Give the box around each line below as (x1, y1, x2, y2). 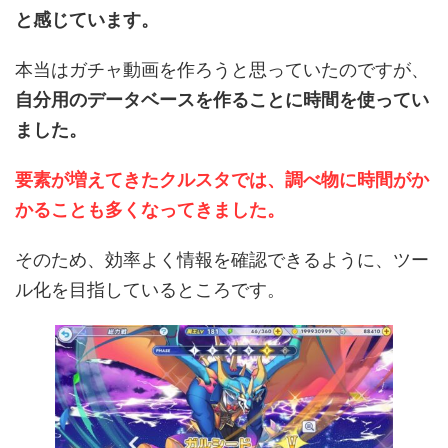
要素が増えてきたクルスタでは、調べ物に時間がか (15, 169, 429, 191)
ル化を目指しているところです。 (15, 279, 285, 301)
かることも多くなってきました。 (15, 199, 285, 221)
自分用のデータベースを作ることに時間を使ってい (15, 89, 429, 111)
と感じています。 (15, 9, 159, 31)
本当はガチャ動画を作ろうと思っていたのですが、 (15, 59, 429, 81)
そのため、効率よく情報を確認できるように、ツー (15, 249, 429, 271)
